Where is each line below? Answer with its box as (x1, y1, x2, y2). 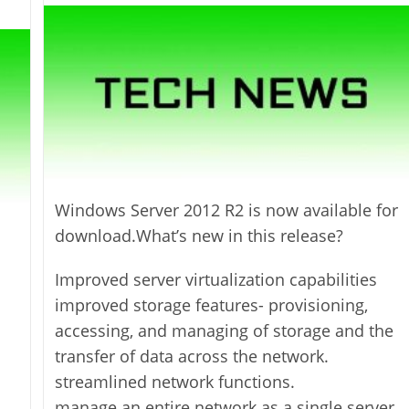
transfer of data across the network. (55, 344, 330, 367)
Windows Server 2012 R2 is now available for (55, 198, 399, 221)
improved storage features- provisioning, (55, 293, 369, 316)
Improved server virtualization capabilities (55, 267, 378, 290)
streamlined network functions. (55, 370, 296, 393)
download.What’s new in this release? (55, 224, 344, 246)
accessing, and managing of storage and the (55, 319, 394, 341)
